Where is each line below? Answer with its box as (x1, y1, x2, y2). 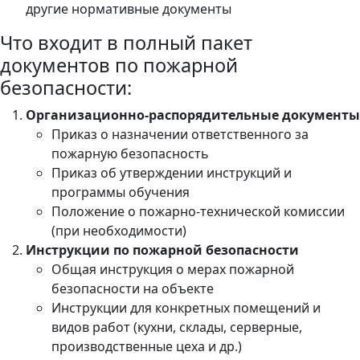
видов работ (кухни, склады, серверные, (51, 317, 302, 336)
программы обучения (51, 182, 190, 201)
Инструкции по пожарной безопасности (26, 240, 299, 259)
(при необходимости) (51, 221, 186, 239)
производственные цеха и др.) (51, 337, 242, 355)
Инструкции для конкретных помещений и (51, 298, 321, 317)
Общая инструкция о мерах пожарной (51, 260, 294, 278)
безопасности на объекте (51, 279, 214, 297)
